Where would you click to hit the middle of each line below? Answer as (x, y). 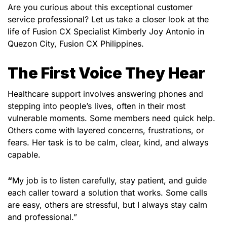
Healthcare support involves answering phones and (105, 94)
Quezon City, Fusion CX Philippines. (76, 43)
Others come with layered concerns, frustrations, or (106, 130)
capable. (24, 155)
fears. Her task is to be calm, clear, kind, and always (108, 143)
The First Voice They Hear (106, 73)
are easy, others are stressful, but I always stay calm (107, 205)
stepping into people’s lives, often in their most (97, 106)
